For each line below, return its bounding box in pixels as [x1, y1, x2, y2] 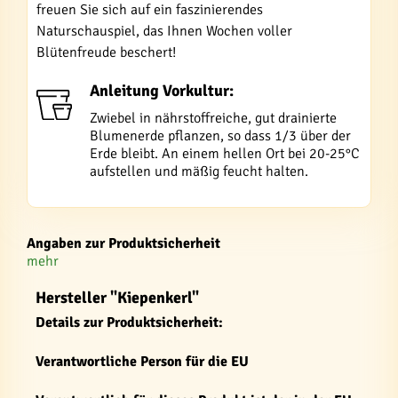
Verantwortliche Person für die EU [36, 353, 249, 370]
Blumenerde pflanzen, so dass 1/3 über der [90, 127, 351, 145]
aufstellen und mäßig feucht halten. [90, 163, 308, 180]
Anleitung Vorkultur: [90, 81, 234, 100]
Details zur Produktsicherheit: [36, 314, 223, 331]
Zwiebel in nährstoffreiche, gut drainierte [90, 109, 337, 127]
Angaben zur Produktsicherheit [27, 235, 220, 252]
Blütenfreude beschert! [36, 44, 176, 61]
